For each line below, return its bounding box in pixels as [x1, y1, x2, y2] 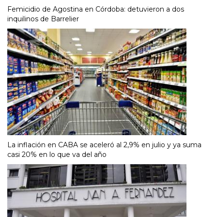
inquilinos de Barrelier [7, 14, 79, 23]
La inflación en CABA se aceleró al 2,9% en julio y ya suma [7, 140, 201, 149]
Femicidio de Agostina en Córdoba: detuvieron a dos [7, 4, 184, 14]
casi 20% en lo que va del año [7, 150, 107, 159]
